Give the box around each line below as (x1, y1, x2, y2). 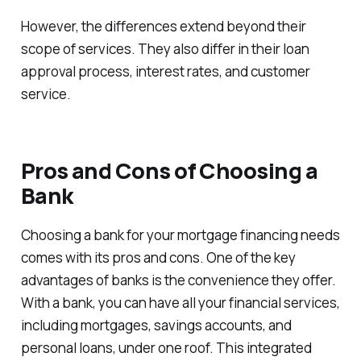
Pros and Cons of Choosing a (20, 155, 317, 185)
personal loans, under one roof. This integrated (20, 338, 312, 358)
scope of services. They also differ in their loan (20, 39, 309, 58)
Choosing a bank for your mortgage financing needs (20, 226, 340, 245)
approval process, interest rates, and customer (20, 61, 310, 81)
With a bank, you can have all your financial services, (20, 293, 340, 313)
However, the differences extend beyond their (20, 16, 306, 35)
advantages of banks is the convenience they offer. (20, 271, 336, 290)
